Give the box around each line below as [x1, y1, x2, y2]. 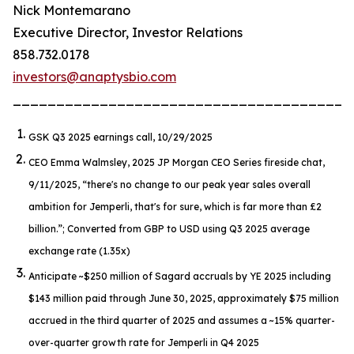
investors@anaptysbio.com [13, 69, 176, 85]
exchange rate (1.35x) [28, 245, 130, 257]
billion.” [28, 223, 62, 235]
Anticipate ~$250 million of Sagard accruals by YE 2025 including [28, 270, 331, 282]
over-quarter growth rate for [28, 337, 168, 348]
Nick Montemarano [13, 2, 130, 18]
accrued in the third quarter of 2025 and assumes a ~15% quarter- [28, 314, 335, 326]
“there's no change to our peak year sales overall [82, 179, 311, 190]
